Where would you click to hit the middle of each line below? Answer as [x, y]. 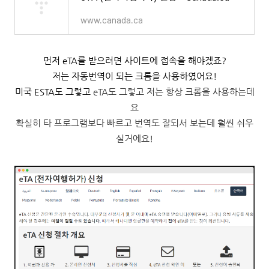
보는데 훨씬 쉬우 [222, 123]
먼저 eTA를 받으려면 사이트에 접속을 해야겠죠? [134, 60]
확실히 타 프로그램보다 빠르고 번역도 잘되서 [103, 123]
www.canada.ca [112, 20]
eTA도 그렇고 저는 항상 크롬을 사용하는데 [174, 92]
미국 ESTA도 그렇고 [54, 92]
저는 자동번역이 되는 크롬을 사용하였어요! [134, 76]
